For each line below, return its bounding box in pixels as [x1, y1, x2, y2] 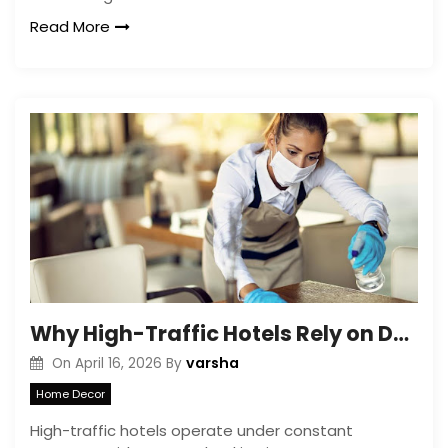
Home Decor [36, 385, 105, 402]
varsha [185, 353, 239, 373]
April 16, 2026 [74, 354, 162, 373]
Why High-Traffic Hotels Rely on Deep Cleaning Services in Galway [393, 319, 409, 348]
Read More [30, 16, 110, 37]
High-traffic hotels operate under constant [30, 419, 353, 441]
